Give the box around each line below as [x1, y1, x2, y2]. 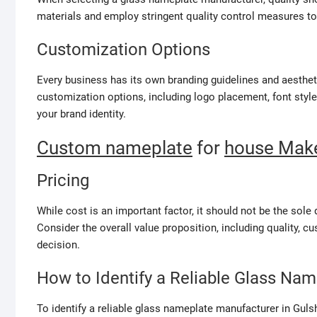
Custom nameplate [37, 137, 192, 158]
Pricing [37, 171, 89, 190]
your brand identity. [37, 108, 126, 120]
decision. [37, 238, 80, 251]
